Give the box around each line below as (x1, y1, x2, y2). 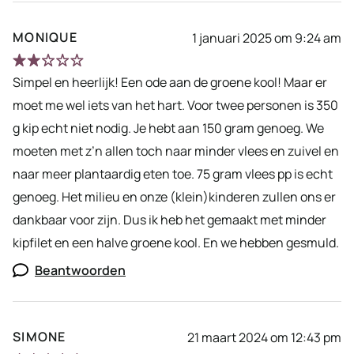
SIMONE (13, 328, 66, 346)
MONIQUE (13, 28, 77, 47)
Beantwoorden (35, 262, 126, 280)
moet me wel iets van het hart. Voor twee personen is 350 (13, 96, 338, 115)
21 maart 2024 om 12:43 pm (187, 328, 341, 346)
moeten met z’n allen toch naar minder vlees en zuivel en (13, 142, 339, 160)
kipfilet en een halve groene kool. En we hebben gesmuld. (13, 234, 341, 252)
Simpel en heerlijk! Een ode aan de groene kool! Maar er (13, 73, 327, 92)
